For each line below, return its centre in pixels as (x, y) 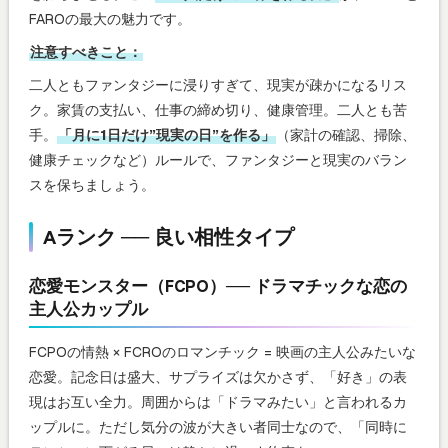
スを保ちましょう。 (92, 184)
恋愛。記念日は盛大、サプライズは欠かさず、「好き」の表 (218, 376)
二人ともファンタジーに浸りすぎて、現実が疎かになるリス (218, 84)
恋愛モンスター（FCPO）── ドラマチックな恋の (218, 285)
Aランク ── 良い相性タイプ (168, 236)
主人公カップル (88, 308)
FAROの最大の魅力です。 (110, 18)
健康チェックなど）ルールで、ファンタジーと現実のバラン (218, 159)
